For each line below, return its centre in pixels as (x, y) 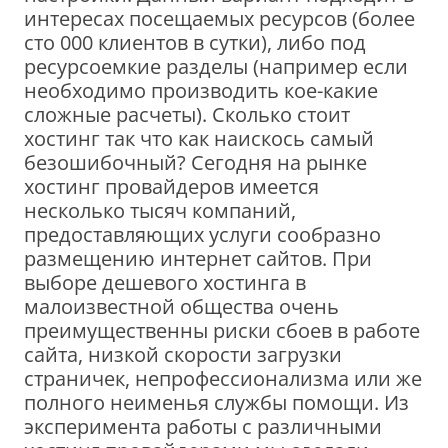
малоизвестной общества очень (181, 306)
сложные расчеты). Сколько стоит (187, 114)
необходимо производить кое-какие (201, 90)
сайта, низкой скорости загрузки (183, 354)
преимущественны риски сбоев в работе (222, 330)
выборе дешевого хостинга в (165, 282)
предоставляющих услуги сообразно (202, 234)
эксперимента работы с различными (203, 426)
